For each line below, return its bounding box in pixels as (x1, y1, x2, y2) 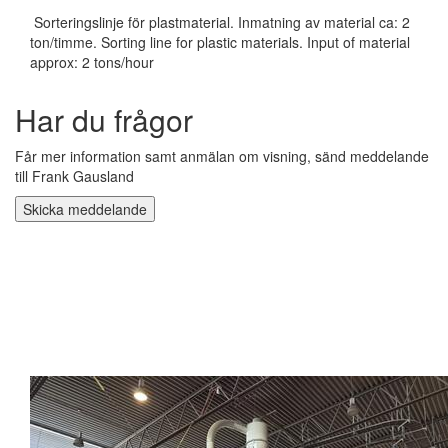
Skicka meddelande (23, 199, 147, 219)
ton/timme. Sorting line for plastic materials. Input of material (30, 32, 410, 52)
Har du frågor (15, 98, 193, 141)
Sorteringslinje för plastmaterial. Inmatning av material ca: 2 (30, 12, 410, 32)
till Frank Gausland (15, 166, 134, 186)
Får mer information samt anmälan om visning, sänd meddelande (15, 146, 429, 166)
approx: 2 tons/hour (30, 52, 154, 72)
